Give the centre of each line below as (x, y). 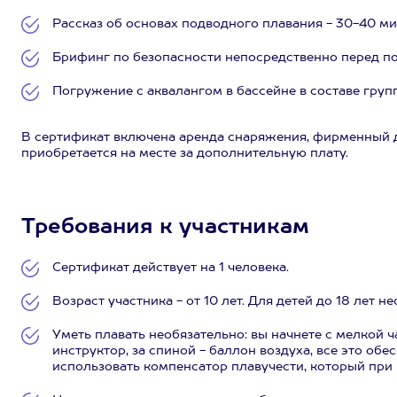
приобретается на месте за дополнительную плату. (185, 153)
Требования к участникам (165, 228)
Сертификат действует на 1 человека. (171, 268)
